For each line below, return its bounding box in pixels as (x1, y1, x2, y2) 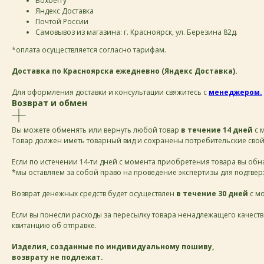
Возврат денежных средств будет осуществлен (12, 189, 176, 199)
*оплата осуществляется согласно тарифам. (12, 45, 166, 55)
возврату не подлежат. (12, 252, 103, 262)
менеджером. (209, 87, 262, 97)
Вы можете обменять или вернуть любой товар (12, 125, 179, 135)
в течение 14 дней (179, 125, 253, 135)
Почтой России (35, 16, 88, 27)
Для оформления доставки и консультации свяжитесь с (12, 87, 207, 97)
